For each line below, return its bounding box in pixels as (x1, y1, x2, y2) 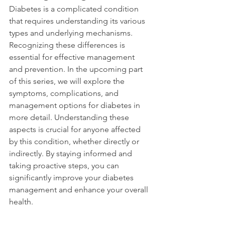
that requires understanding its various (9, 16, 147, 26)
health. (9, 197, 33, 206)
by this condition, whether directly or (9, 137, 141, 146)
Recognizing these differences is (9, 40, 127, 50)
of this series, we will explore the (9, 76, 127, 86)
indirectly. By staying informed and (9, 149, 134, 158)
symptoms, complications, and (9, 88, 121, 98)
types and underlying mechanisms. (9, 28, 135, 38)
